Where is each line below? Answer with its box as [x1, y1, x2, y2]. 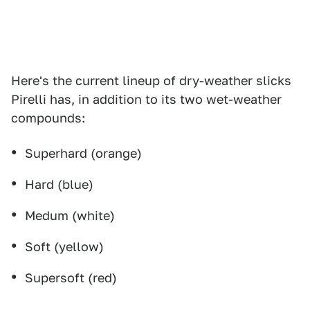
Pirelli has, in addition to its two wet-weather [11, 92, 282, 107]
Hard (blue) [25, 177, 93, 192]
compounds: [11, 111, 85, 125]
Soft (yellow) [25, 239, 104, 254]
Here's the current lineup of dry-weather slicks [11, 73, 291, 88]
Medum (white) [25, 208, 115, 223]
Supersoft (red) [25, 271, 117, 285]
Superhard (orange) [25, 146, 142, 161]
